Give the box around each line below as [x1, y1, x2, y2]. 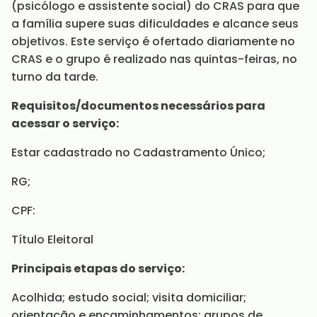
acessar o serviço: [11, 115, 119, 132]
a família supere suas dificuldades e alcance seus [11, 16, 299, 32]
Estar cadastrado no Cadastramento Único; [11, 144, 265, 161]
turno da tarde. [11, 69, 98, 85]
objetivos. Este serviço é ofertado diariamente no [11, 33, 295, 50]
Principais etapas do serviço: [11, 260, 185, 277]
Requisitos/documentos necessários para [11, 98, 265, 114]
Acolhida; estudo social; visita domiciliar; [11, 289, 246, 306]
